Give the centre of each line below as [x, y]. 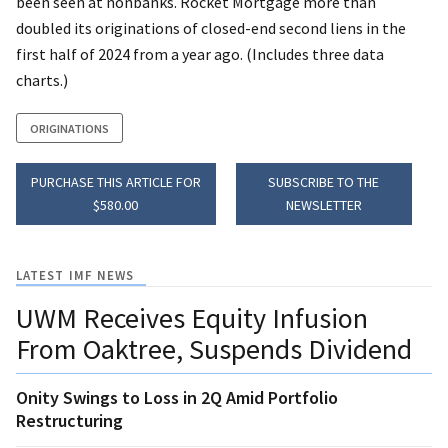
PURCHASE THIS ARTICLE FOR [115, 181]
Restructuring [69, 420]
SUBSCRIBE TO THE [324, 181]
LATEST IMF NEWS [75, 275]
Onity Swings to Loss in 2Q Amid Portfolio [177, 397]
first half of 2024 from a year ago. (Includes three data [200, 53]
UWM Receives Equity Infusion [192, 317]
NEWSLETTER [323, 204]
